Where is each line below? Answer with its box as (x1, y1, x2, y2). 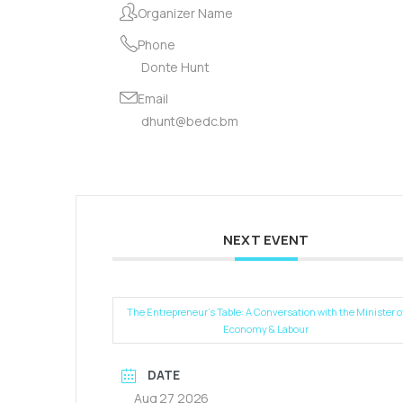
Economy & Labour (223, 321, 309, 336)
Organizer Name (137, 4, 233, 22)
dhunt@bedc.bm (141, 112, 238, 130)
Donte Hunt (141, 58, 210, 76)
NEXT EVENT (223, 229, 309, 249)
